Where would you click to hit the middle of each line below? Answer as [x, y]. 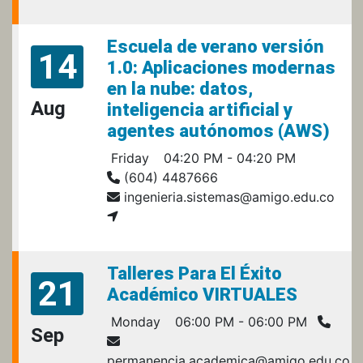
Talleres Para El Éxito [194, 273]
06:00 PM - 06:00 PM [239, 321]
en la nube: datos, [180, 88]
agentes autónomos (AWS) [218, 130]
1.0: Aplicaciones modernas [221, 67]
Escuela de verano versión [216, 46]
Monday [134, 321]
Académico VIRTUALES [202, 294]
